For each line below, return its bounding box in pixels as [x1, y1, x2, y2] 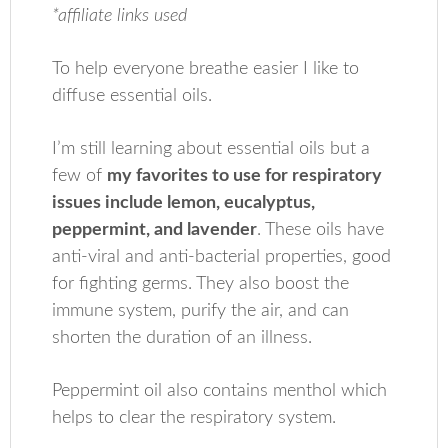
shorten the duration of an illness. [52, 329, 313, 347]
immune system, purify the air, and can [52, 302, 350, 320]
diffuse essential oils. [52, 87, 213, 105]
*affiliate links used [52, 7, 188, 25]
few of [52, 167, 108, 185]
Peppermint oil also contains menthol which [52, 382, 388, 400]
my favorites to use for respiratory [107, 167, 383, 185]
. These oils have [257, 221, 385, 239]
